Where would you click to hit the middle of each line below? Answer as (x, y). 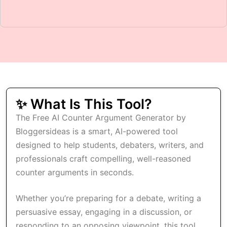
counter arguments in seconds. (75, 172)
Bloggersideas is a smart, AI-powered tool (97, 131)
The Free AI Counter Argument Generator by (101, 118)
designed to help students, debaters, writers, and (110, 145)
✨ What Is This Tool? (84, 104)
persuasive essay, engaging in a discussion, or (104, 212)
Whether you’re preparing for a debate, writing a (108, 198)
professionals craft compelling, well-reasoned (103, 159)
